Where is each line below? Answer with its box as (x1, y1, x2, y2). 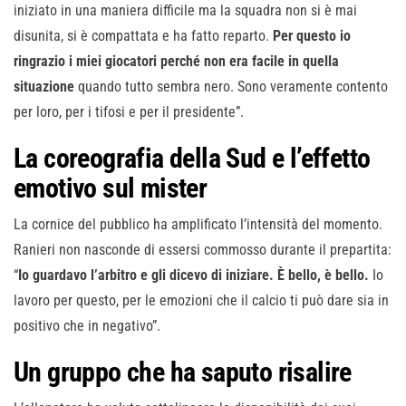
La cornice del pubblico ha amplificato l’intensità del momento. (14, 216, 382, 234)
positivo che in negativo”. (14, 317, 160, 335)
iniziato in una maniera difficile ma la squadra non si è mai (14, 2, 357, 20)
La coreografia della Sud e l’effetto (14, 142, 371, 175)
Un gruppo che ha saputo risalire (14, 356, 352, 389)
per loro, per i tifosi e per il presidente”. (14, 103, 244, 121)
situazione (14, 78, 74, 96)
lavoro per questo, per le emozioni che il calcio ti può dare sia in (14, 292, 389, 310)
